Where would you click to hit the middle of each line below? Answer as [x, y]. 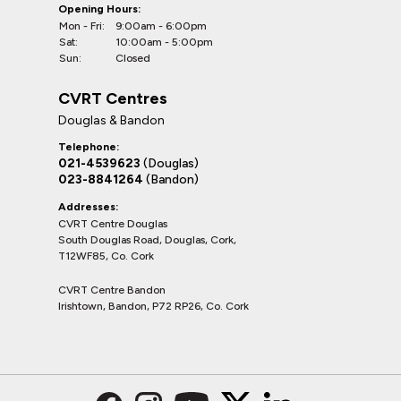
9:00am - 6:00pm [161, 26]
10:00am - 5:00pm [164, 43]
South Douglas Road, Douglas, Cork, [147, 240]
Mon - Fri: [82, 26]
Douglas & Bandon [111, 121]
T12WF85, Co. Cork [106, 256]
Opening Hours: [99, 9]
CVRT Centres [113, 99]
